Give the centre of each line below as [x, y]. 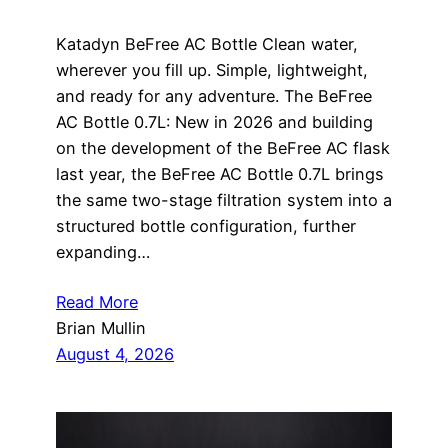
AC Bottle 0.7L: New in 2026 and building [214, 122]
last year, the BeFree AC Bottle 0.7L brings [220, 174]
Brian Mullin [101, 328]
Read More [97, 302]
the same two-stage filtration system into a [224, 200]
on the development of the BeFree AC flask [223, 148]
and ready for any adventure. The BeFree [214, 96]
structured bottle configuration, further [206, 226]
